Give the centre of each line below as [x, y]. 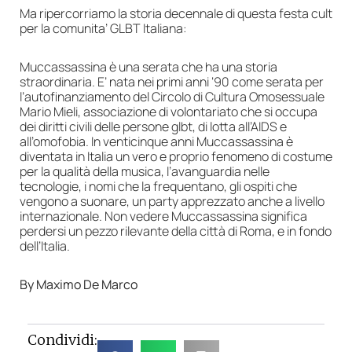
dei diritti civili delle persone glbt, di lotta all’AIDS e [153, 127]
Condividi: [62, 340]
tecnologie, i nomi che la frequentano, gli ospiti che [158, 187]
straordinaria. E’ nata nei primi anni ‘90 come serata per [172, 82]
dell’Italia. [45, 246]
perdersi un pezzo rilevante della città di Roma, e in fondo [176, 231]
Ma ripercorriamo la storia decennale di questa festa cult [176, 14]
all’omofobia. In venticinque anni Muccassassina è [156, 142]
